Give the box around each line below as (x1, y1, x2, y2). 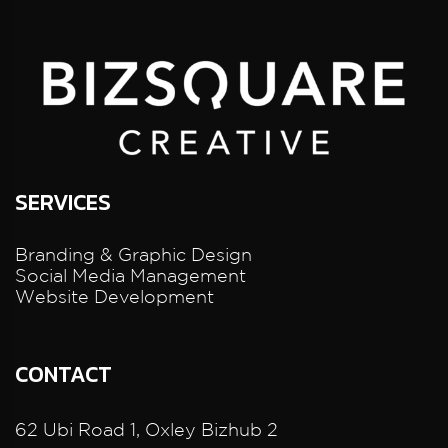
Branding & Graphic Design (15, 243, 252, 264)
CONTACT (15, 357, 112, 391)
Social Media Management (15, 264, 246, 285)
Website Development (15, 285, 214, 306)
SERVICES (15, 185, 111, 219)
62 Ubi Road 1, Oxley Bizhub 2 (15, 418, 278, 439)
